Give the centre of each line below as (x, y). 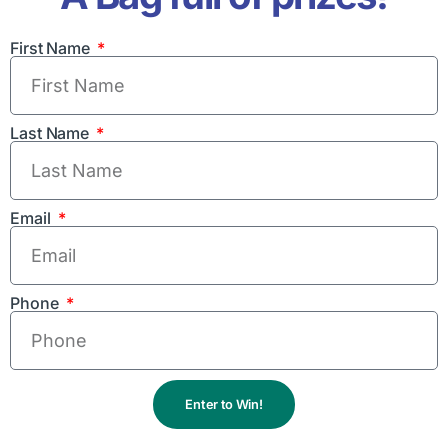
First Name (52, 48)
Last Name (51, 133)
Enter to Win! (224, 405)
